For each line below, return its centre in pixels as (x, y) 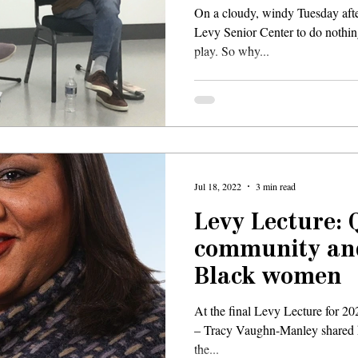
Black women (268, 278)
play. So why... (232, 51)
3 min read (276, 186)
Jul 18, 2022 (218, 186)
